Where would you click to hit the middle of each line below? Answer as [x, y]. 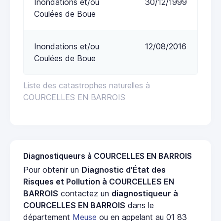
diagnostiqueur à [145, 194]
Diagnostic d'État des [124, 170]
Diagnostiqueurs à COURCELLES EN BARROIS [108, 156]
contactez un [85, 194]
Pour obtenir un [52, 170]
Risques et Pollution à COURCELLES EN [99, 182]
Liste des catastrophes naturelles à [87, 86]
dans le [140, 205]
